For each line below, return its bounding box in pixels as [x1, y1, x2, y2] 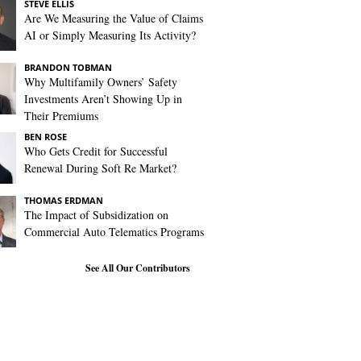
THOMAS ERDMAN [24, 194, 103, 206]
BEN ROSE [24, 131, 67, 143]
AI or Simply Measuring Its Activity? [24, 27, 196, 43]
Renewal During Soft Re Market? [24, 160, 176, 176]
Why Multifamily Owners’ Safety [24, 74, 177, 89]
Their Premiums [24, 108, 98, 123]
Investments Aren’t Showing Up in [24, 91, 182, 106]
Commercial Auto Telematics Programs [24, 224, 204, 239]
